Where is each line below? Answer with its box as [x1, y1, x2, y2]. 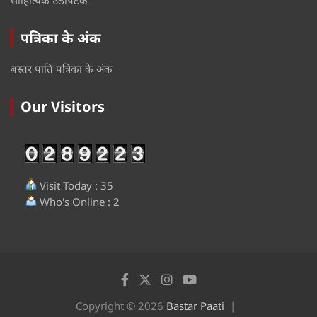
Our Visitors [21, 96, 105, 116]
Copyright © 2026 [76, 298, 166, 313]
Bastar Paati [166, 298, 224, 313]
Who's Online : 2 [37, 194, 120, 209]
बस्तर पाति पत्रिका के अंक [11, 61, 113, 76]
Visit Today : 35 [37, 178, 113, 192]
